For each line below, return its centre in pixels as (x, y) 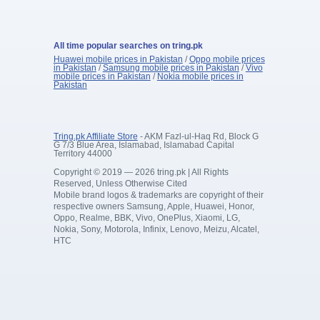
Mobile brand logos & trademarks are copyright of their (158, 195)
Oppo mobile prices (227, 60)
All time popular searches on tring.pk (128, 45)
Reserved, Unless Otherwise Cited (120, 184)
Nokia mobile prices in (200, 77)
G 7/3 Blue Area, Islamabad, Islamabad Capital (144, 145)
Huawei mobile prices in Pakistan (118, 60)
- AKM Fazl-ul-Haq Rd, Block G (198, 137)
